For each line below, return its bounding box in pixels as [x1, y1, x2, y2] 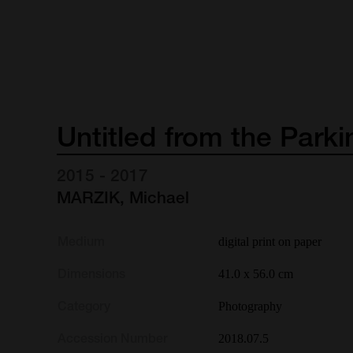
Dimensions [57, 266, 125, 281]
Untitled [57, 120, 158, 154]
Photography [217, 299, 282, 313]
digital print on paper [217, 234, 321, 248]
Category [57, 298, 110, 314]
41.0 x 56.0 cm [217, 266, 293, 281]
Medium [57, 233, 105, 249]
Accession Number [57, 330, 168, 346]
